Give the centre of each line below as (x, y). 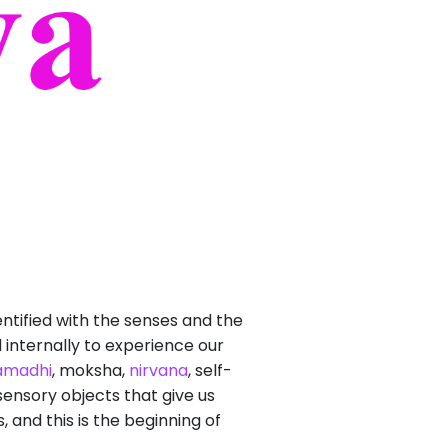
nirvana (158, 370)
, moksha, (90, 370)
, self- (210, 370)
